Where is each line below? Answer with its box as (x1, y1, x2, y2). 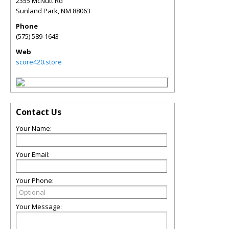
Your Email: (16, 150, 50, 159)
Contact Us (16, 106, 61, 118)
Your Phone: (16, 176, 54, 185)
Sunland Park (16, 6, 58, 15)
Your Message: (16, 202, 62, 211)
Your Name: (16, 124, 52, 133)
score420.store (16, 57, 62, 66)
